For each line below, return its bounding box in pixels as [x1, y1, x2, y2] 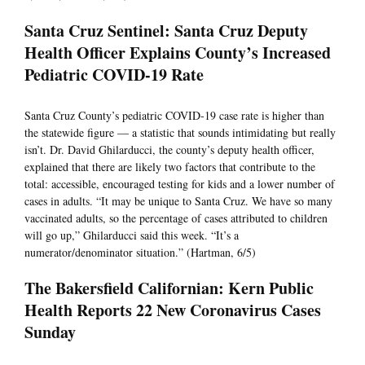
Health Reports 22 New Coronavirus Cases [24, 298, 321, 323]
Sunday [24, 320, 81, 345]
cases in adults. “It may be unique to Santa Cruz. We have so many [24, 193, 332, 209]
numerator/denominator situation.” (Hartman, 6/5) [24, 244, 256, 261]
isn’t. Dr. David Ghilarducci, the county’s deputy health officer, [24, 142, 314, 158]
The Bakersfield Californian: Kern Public [24, 276, 314, 301]
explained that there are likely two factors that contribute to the [24, 159, 315, 175]
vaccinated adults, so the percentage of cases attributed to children [24, 210, 328, 226]
